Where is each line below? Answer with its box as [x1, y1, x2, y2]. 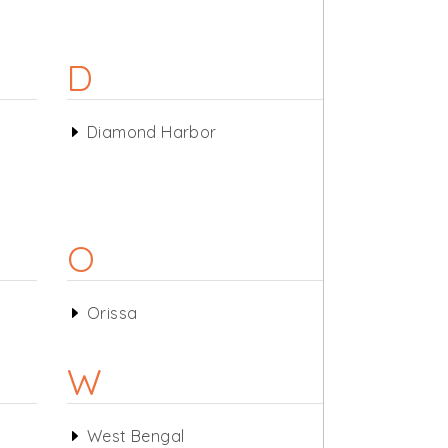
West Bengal [86, 426, 185, 446]
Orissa [86, 303, 138, 323]
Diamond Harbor [86, 122, 217, 142]
